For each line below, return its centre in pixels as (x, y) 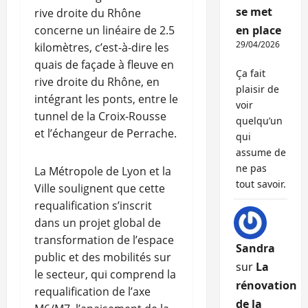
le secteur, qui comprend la (105, 275)
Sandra (255, 249)
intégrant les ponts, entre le (106, 99)
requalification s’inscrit (93, 206)
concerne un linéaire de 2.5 (104, 31)
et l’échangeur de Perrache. (106, 134)
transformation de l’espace (104, 240)
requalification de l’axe (92, 292)
